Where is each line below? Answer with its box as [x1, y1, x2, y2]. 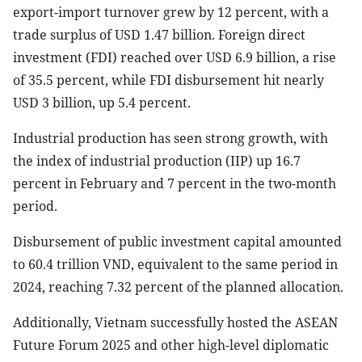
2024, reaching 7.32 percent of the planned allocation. [13, 278, 343, 296]
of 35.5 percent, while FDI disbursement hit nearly [13, 71, 324, 89]
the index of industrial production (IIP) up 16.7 [13, 152, 301, 170]
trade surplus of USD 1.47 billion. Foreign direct [13, 26, 305, 44]
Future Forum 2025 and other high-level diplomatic [13, 336, 329, 354]
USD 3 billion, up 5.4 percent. [13, 94, 191, 112]
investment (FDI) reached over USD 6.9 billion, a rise [13, 48, 336, 66]
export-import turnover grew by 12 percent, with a [13, 3, 329, 21]
